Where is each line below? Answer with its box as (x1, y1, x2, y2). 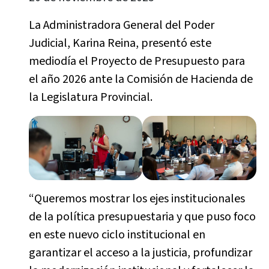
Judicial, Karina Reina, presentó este (28, 35, 211, 52)
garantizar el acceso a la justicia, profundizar (28, 244, 252, 261)
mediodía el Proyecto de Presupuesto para (28, 53, 245, 70)
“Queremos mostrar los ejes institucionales (28, 190, 245, 207)
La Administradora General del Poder (28, 17, 214, 34)
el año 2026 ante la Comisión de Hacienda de (28, 71, 253, 88)
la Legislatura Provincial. (28, 89, 153, 106)
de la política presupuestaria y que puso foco (28, 208, 256, 225)
